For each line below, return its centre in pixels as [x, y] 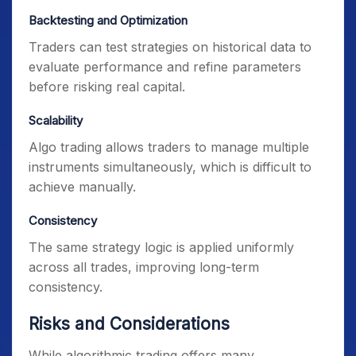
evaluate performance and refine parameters [165, 67]
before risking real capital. [107, 87]
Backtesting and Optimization [108, 20]
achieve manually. [82, 187]
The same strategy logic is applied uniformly [161, 247]
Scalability [56, 120]
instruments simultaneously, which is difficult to [170, 167]
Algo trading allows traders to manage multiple [169, 147]
